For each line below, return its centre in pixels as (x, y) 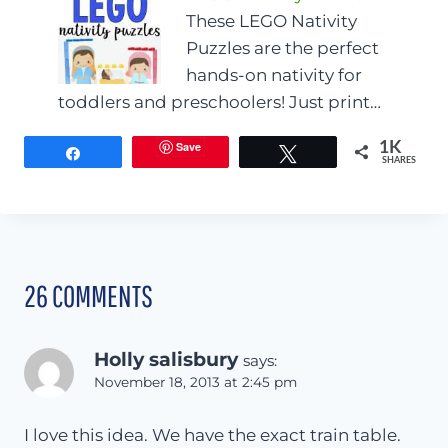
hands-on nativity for (274, 74)
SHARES (399, 160)
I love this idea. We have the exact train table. (212, 435)
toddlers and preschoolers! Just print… (219, 101)
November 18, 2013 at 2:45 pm (195, 382)
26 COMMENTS (88, 296)
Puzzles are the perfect (283, 47)
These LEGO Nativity (272, 20)
